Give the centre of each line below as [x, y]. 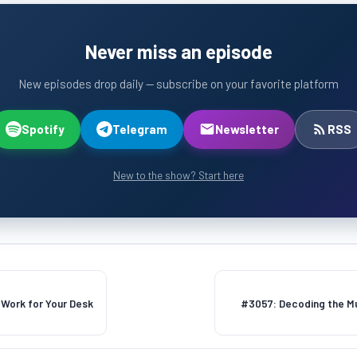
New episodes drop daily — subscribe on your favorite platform [178, 83]
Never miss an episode [178, 51]
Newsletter [247, 129]
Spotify [43, 129]
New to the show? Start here [178, 175]
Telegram [139, 129]
